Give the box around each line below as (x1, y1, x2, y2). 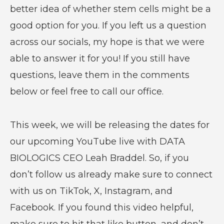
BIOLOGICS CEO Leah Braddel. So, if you (9, 152, 189, 163)
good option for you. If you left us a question (9, 19, 206, 31)
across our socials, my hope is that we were (9, 36, 204, 47)
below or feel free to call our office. (9, 85, 166, 97)
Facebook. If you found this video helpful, (9, 201, 193, 213)
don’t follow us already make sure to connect (9, 168, 212, 180)
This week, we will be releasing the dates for (9, 119, 209, 130)
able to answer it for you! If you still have (9, 52, 190, 64)
